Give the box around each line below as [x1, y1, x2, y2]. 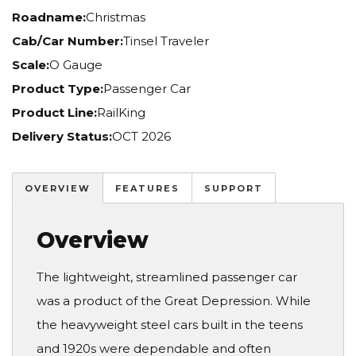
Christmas [86, 10, 145, 25]
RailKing [97, 105, 145, 121]
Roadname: [12, 10, 86, 25]
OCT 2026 [112, 129, 171, 145]
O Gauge [49, 57, 103, 73]
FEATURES [115, 182, 180, 194]
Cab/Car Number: [12, 33, 123, 49]
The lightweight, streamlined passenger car [37, 269, 297, 285]
